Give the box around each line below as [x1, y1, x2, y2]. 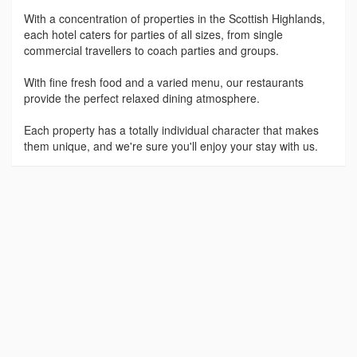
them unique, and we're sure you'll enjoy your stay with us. [24, 138, 318, 154]
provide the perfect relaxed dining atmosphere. [24, 90, 260, 106]
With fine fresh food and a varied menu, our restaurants [24, 74, 304, 90]
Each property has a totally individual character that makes [24, 122, 319, 138]
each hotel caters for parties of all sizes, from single [24, 26, 283, 42]
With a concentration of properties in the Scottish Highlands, [24, 10, 325, 26]
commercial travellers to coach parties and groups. [24, 42, 279, 58]
